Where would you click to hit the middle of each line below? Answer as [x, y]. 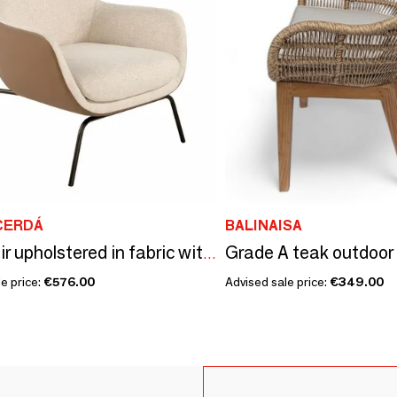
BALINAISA [264, 225]
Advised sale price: [277, 281]
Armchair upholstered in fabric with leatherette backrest [209, 253]
